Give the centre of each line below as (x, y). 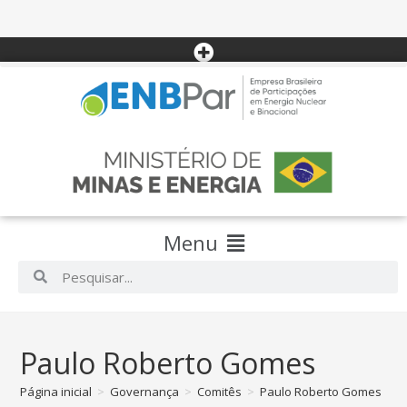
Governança (145, 391)
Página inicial (56, 391)
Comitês (220, 391)
